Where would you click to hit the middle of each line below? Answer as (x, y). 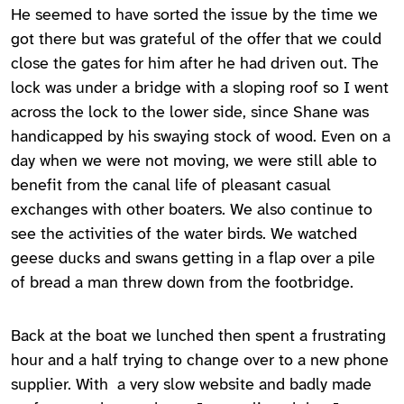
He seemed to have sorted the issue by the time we (194, 16)
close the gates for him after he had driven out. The (195, 65)
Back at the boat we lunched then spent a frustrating (198, 337)
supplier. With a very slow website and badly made (191, 386)
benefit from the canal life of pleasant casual (171, 187)
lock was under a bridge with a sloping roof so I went (200, 89)
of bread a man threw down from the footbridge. (182, 284)
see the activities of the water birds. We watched (184, 235)
